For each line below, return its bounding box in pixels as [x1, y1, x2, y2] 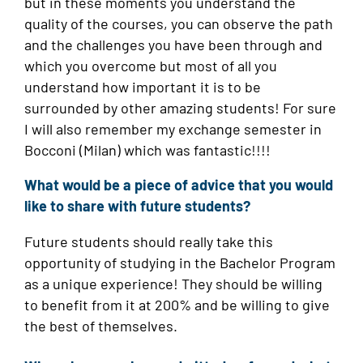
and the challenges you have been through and [24, 35, 322, 53]
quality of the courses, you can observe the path [24, 14, 333, 32]
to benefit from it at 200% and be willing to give [24, 295, 330, 314]
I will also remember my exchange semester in [24, 119, 322, 138]
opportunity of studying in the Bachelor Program [24, 253, 335, 271]
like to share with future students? [24, 197, 250, 216]
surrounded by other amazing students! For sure [24, 98, 336, 117]
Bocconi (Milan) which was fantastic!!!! [24, 140, 271, 159]
